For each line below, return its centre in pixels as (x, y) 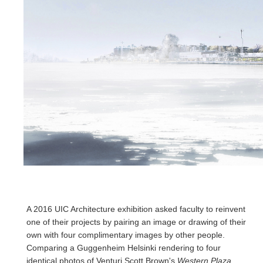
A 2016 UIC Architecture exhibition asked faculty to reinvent (136, 209)
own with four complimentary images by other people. (126, 235)
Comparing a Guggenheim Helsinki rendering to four (124, 247)
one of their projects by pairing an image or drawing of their (136, 222)
